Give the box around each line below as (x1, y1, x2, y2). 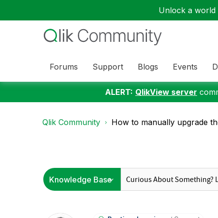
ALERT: (105, 87, 133, 97)
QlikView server (135, 87, 197, 97)
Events (173, 61, 198, 72)
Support (92, 61, 123, 72)
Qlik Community (42, 117, 100, 127)
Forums (50, 61, 78, 72)
